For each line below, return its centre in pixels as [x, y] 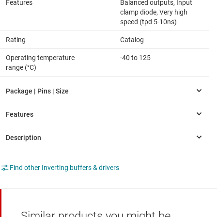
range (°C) [21, 67]
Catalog [132, 39]
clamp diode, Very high [154, 12]
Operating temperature [40, 57]
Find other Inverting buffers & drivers [64, 167]
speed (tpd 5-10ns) [148, 22]
